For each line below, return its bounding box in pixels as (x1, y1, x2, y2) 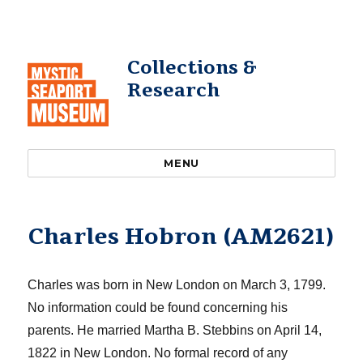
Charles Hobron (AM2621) (28, 221, 335, 252)
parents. (28, 323, 75, 337)
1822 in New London (28, 346, 148, 360)
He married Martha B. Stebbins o (74, 323, 265, 337)
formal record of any (174, 346, 288, 360)
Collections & (126, 55, 257, 80)
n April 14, (264, 323, 322, 337)
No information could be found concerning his (28, 301, 288, 314)
